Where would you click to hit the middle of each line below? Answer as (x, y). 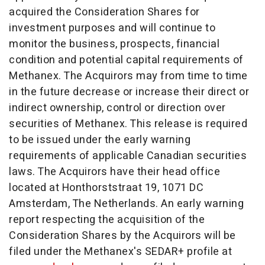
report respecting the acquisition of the (107, 220)
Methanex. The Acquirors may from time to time (128, 76)
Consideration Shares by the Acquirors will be (122, 236)
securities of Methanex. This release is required (128, 124)
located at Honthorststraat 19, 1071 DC (106, 188)
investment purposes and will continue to (112, 28)
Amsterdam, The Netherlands (82, 204)
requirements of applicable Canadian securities (128, 156)
